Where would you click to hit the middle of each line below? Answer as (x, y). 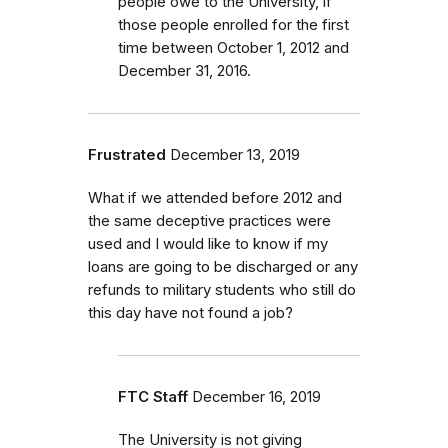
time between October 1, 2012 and (233, 47)
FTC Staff (153, 396)
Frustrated (127, 154)
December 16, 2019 (256, 396)
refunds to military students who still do (222, 289)
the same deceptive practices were (209, 220)
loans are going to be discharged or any (223, 266)
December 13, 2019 (235, 154)
